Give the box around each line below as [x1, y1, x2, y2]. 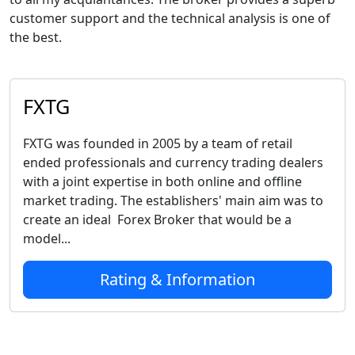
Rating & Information [100, 269, 255, 290]
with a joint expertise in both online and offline [23, 173, 302, 190]
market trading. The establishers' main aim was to [23, 192, 323, 209]
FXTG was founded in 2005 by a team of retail [23, 135, 292, 152]
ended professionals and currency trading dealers [23, 154, 323, 171]
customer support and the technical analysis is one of [10, 10, 330, 27]
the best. [10, 29, 62, 46]
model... [23, 230, 71, 247]
